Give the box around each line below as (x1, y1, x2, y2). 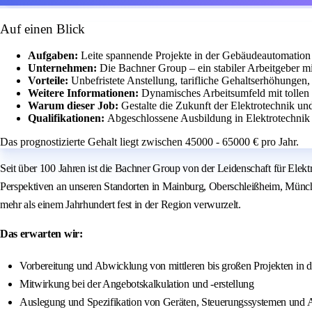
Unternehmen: (28, 62, 100, 75)
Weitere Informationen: (28, 87, 141, 100)
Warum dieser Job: (28, 100, 121, 112)
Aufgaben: (28, 49, 81, 62)
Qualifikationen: (28, 112, 107, 125)
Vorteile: (28, 75, 71, 87)
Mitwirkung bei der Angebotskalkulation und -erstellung (19, 278, 254, 290)
